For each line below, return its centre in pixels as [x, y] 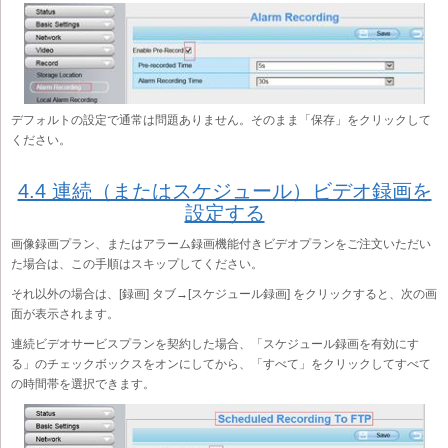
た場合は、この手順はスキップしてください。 [137, 263]
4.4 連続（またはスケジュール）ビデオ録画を [224, 190]
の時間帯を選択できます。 [83, 383]
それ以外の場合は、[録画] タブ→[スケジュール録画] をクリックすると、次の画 [224, 293]
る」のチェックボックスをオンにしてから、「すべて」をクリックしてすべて [221, 363]
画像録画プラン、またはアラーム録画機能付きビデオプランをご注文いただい [221, 243]
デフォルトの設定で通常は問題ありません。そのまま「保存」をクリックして [221, 119]
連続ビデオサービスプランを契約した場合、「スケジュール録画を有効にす [215, 343]
